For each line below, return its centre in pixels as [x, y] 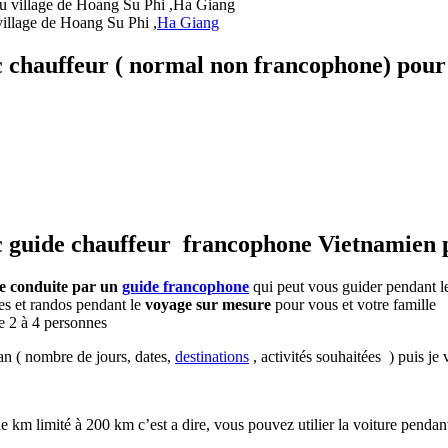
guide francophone [185, 286]
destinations [212, 356]
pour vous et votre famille [353, 304]
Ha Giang [188, 23]
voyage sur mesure [208, 304]
